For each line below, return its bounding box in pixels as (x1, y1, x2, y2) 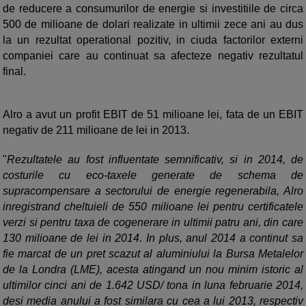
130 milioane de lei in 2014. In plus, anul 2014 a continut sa (3, 232, 303, 245)
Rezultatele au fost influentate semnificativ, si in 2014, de (7, 154, 303, 166)
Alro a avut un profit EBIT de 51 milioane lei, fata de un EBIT (3, 109, 303, 121)
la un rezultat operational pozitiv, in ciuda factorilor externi (3, 34, 303, 46)
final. (3, 66, 26, 78)
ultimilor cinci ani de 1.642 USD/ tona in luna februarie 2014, (3, 279, 303, 292)
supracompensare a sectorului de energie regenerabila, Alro (3, 185, 303, 197)
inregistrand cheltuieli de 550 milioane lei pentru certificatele (3, 201, 303, 213)
